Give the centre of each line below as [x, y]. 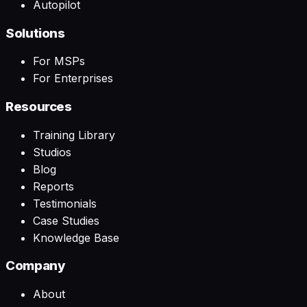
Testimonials [65, 203]
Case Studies [66, 220]
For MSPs [59, 61]
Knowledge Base [76, 237]
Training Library [74, 135]
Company [36, 266]
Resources [39, 106]
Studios [52, 152]
